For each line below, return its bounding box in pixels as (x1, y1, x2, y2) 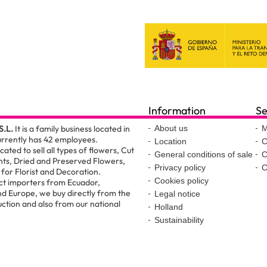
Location (154, 136, 187, 146)
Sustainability (154, 215, 204, 225)
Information (148, 104, 206, 117)
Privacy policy (154, 163, 206, 172)
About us (154, 123, 188, 133)
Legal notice (154, 189, 200, 198)
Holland (154, 202, 183, 212)
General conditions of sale (154, 150, 253, 159)
